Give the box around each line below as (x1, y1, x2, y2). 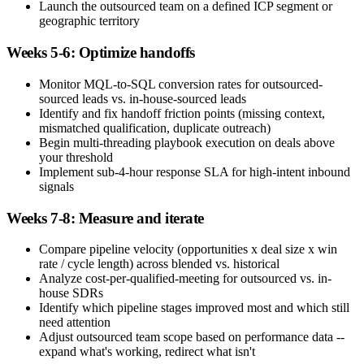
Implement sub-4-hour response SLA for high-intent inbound (39, 164, 350, 179)
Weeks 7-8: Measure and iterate (6, 209, 204, 227)
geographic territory (39, 14, 140, 28)
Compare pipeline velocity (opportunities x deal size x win (39, 242, 337, 257)
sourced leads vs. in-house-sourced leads (39, 91, 246, 106)
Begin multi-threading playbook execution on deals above (39, 135, 335, 149)
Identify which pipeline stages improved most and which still (39, 301, 349, 315)
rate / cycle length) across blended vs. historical (39, 257, 279, 271)
